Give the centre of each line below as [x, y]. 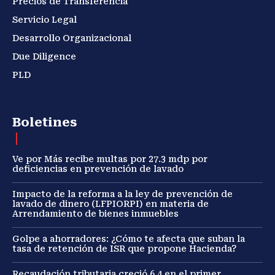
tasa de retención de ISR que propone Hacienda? [124, 249]
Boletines [45, 122]
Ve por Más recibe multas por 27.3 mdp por [110, 159]
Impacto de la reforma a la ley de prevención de [122, 194]
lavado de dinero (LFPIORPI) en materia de [110, 204]
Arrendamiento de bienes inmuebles [97, 214]
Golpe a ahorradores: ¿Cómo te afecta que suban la [129, 239]
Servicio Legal [45, 20]
